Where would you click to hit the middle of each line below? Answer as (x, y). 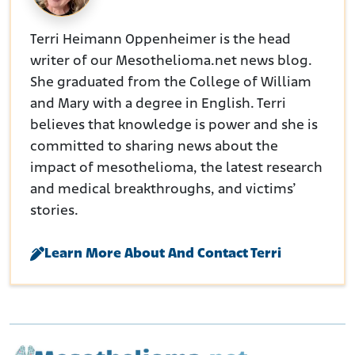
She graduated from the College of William (171, 83)
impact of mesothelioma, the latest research (176, 168)
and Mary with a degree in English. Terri (158, 104)
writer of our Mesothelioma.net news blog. (171, 61)
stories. (54, 211)
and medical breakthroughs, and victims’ (163, 190)
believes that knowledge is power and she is (174, 126)
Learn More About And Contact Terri (163, 254)
